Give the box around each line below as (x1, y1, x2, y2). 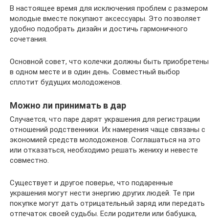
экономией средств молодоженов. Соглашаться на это (10, 135, 200, 144)
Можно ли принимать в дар (10, 100, 126, 110)
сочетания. (10, 34, 47, 44)
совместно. (10, 155, 49, 165)
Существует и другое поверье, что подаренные (10, 178, 173, 187)
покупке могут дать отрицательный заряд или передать (10, 198, 205, 208)
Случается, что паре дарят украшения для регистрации (10, 114, 200, 124)
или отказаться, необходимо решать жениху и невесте (10, 145, 198, 154)
